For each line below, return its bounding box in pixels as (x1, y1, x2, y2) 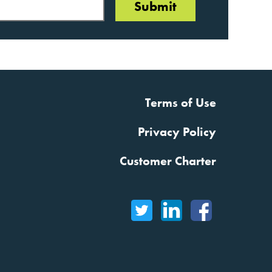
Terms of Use (144, 94, 216, 110)
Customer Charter (119, 152, 216, 169)
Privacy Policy (137, 123, 216, 140)
